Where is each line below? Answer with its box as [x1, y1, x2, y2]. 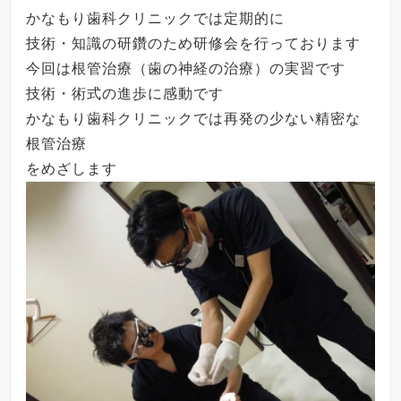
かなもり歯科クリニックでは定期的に [26, 11, 286, 27]
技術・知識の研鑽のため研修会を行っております [26, 36, 362, 52]
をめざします [26, 161, 118, 177]
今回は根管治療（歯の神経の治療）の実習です [26, 61, 346, 77]
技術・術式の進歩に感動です [26, 86, 225, 102]
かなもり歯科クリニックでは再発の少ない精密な [26, 111, 362, 127]
